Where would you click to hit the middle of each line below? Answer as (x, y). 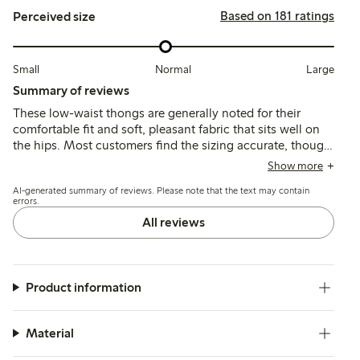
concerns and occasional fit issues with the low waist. (161, 177)
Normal (173, 69)
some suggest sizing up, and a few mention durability (160, 161)
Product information (83, 287)
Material (49, 333)
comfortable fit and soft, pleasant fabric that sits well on (166, 129)
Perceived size (54, 17)
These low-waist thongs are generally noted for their (157, 112)
